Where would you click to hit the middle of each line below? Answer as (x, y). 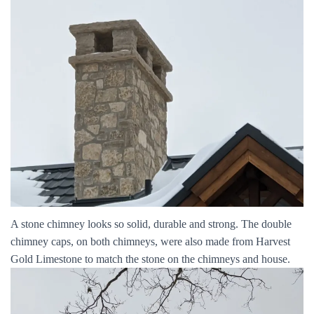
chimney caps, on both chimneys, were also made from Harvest (150, 241)
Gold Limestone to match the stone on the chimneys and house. (150, 259)
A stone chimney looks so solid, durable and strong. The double (151, 224)
